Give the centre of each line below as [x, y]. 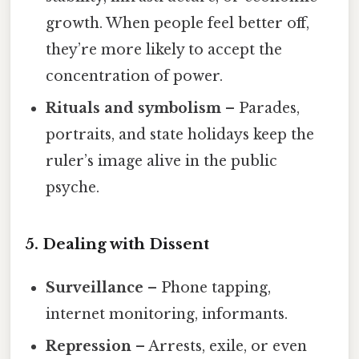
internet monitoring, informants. [167, 314]
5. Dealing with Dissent [117, 244]
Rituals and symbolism [134, 109]
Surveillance [95, 287]
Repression [89, 346]
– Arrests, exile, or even [220, 346]
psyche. [73, 188]
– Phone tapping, [208, 287]
